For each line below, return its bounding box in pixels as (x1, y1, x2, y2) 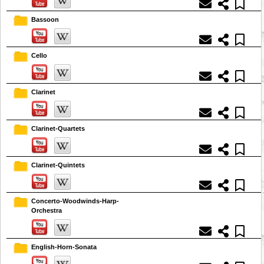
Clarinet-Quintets (31, 161, 85, 169)
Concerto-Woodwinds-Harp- (31, 197, 119, 205)
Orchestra (31, 207, 62, 214)
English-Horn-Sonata (31, 243, 97, 251)
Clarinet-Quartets (31, 124, 85, 132)
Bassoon (31, 15, 59, 23)
